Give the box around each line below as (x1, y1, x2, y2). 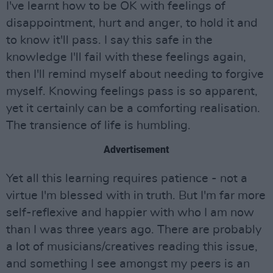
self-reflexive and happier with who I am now (6, 207, 254, 219)
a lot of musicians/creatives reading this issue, (6, 241, 258, 253)
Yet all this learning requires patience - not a (6, 172, 247, 185)
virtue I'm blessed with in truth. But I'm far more (6, 190, 266, 202)
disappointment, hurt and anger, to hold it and (6, 17, 258, 29)
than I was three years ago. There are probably (6, 224, 261, 236)
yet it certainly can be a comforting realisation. (6, 102, 260, 115)
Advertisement (104, 144, 169, 155)
